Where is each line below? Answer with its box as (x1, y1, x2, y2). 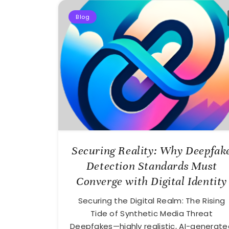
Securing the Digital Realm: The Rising (78, 195, 225, 207)
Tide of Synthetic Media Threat (90, 208, 213, 219)
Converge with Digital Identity (76, 174, 227, 189)
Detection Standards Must (86, 159, 217, 173)
